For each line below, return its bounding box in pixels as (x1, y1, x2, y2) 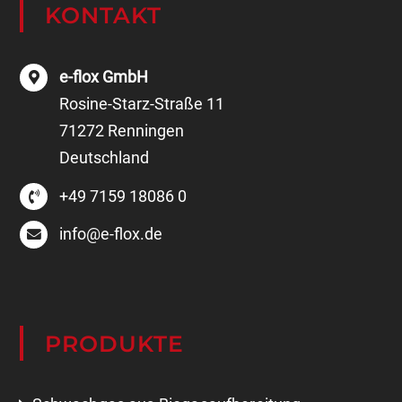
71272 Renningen (58, 98, 184, 118)
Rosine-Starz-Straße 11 (58, 71, 224, 91)
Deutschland (58, 125, 149, 144)
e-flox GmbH (58, 44, 148, 64)
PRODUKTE (45, 306, 185, 334)
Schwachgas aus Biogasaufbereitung (31, 371, 301, 390)
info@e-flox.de (58, 201, 162, 221)
